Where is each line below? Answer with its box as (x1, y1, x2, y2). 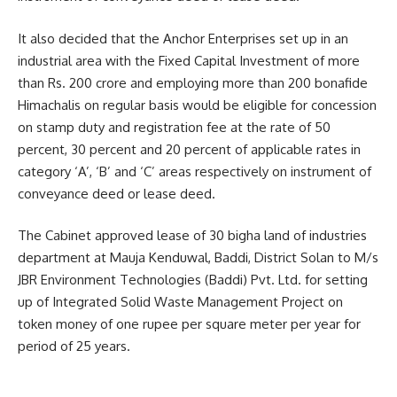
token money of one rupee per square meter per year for (18, 315, 361, 333)
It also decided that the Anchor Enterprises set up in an (18, 29, 348, 47)
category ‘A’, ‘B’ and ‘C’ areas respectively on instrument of (18, 162, 371, 180)
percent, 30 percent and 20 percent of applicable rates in (18, 140, 361, 158)
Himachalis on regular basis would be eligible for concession (18, 96, 377, 113)
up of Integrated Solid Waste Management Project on (18, 293, 343, 311)
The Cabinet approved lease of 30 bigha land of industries (18, 227, 367, 245)
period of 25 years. (18, 338, 130, 355)
